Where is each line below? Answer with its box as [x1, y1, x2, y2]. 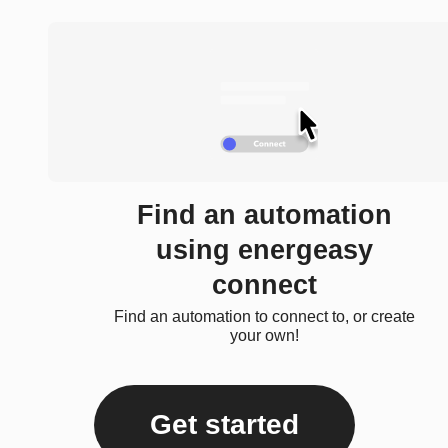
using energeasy [155, 235, 373, 266]
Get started [149, 409, 299, 441]
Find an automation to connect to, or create [113, 308, 415, 326]
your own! [229, 327, 299, 345]
